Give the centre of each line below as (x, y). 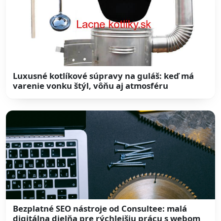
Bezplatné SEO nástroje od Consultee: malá (100, 209)
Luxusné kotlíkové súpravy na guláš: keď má (104, 75)
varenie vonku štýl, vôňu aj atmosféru (91, 85)
